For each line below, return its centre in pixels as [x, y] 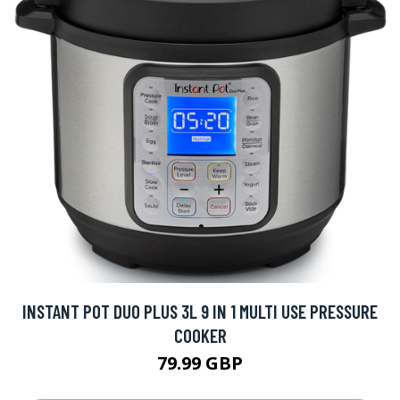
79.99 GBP [200, 362]
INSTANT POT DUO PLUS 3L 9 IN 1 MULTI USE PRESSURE [200, 311]
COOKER [200, 335]
